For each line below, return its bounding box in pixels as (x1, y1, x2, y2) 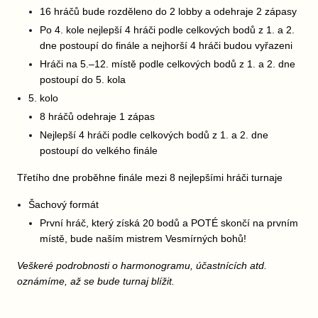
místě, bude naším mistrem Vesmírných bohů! (40, 233, 246, 244)
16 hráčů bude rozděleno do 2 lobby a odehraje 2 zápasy (40, 6, 297, 17)
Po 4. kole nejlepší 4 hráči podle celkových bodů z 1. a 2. (40, 24, 295, 35)
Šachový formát (28, 199, 99, 210)
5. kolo (28, 92, 58, 104)
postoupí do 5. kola (40, 74, 126, 85)
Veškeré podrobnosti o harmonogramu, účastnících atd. (17, 260, 267, 271)
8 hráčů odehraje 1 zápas (40, 111, 155, 122)
